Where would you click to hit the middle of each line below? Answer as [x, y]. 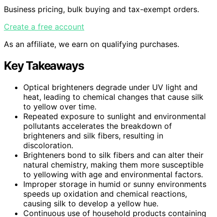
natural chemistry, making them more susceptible [113, 164]
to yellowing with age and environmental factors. [113, 174]
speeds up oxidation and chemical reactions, [105, 194]
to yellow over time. [60, 106]
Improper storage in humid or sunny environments [115, 184]
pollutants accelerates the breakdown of [98, 126]
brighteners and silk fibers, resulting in [93, 135]
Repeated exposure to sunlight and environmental [115, 116]
